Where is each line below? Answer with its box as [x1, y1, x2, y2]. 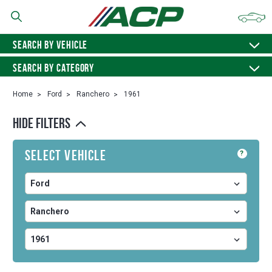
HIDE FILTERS [13, 115, 73, 131]
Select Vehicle [25, 148, 106, 163]
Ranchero [76, 90, 109, 98]
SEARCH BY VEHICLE [13, 39, 88, 51]
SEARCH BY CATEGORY [13, 62, 95, 74]
